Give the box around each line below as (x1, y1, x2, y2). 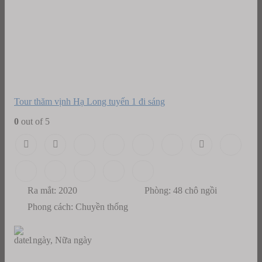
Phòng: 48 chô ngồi (144, 185, 217, 196)
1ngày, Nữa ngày (28, 235, 92, 246)
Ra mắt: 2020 (27, 185, 77, 196)
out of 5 (19, 116, 50, 127)
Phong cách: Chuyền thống (27, 202, 128, 212)
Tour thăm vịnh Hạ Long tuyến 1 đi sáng (14, 96, 165, 107)
